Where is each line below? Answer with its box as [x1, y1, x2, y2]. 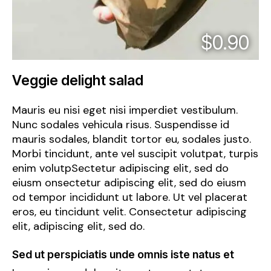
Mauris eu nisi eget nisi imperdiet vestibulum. [12, 102, 238, 117]
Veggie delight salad [12, 71, 143, 89]
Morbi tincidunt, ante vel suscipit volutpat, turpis [12, 146, 258, 161]
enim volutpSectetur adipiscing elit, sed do [12, 160, 229, 175]
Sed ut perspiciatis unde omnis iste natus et [12, 247, 234, 261]
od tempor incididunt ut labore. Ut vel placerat [12, 189, 247, 204]
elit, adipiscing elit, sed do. [12, 218, 145, 233]
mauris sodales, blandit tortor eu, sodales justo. [12, 131, 251, 146]
